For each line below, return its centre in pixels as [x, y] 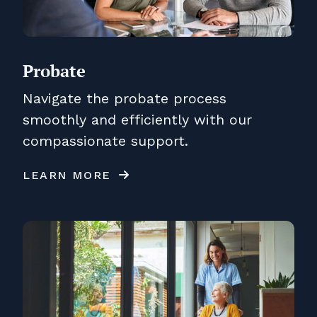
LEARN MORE [67, 175]
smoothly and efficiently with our [137, 119]
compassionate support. [105, 140]
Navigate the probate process [125, 98]
